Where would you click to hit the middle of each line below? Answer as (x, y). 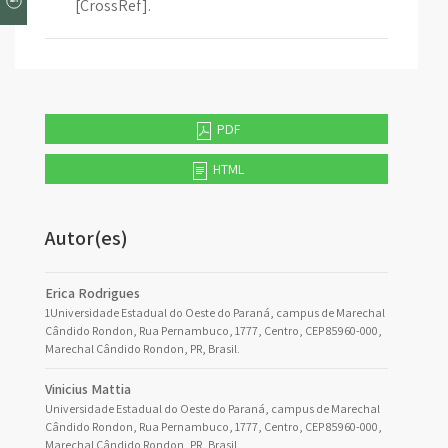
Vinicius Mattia (88, 389)
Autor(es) (86, 238)
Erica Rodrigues (92, 293)
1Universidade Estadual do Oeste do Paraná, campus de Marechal (215, 312)
